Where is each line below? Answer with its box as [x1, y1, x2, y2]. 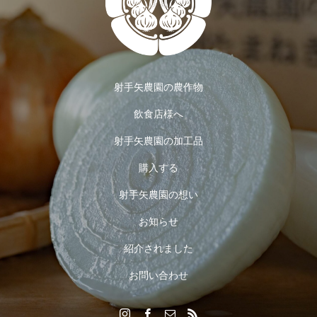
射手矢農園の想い [119, 189, 198, 200]
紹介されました [124, 243, 193, 254]
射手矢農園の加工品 [114, 135, 203, 146]
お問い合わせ [129, 270, 188, 281]
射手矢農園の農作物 [114, 81, 203, 93]
